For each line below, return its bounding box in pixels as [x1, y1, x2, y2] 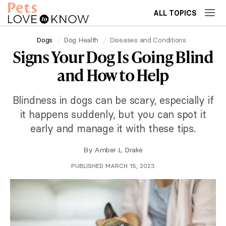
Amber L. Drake [94, 145, 143, 154]
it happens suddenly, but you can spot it [20, 108, 206, 121]
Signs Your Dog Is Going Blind [13, 45, 213, 68]
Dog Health [63, 35, 99, 44]
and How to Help [56, 64, 169, 86]
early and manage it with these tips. [30, 122, 196, 135]
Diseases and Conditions [109, 35, 186, 44]
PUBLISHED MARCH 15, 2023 [71, 162, 155, 169]
